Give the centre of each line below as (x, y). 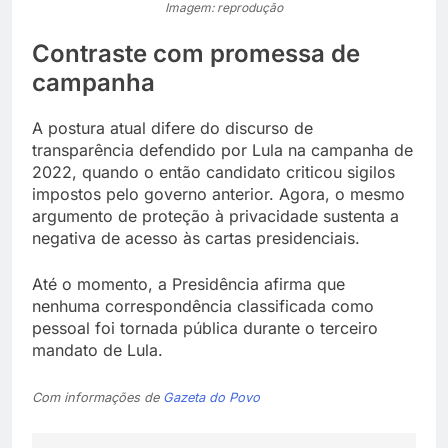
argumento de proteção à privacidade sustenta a (215, 215)
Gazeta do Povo (211, 397)
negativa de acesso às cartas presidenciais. (196, 237)
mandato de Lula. (97, 349)
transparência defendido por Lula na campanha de (222, 149)
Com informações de (97, 397)
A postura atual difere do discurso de (172, 127)
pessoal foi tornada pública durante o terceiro (205, 327)
